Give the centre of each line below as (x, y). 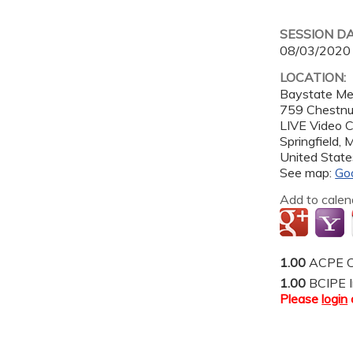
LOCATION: (315, 78)
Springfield (310, 141)
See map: (308, 173)
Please (301, 299)
